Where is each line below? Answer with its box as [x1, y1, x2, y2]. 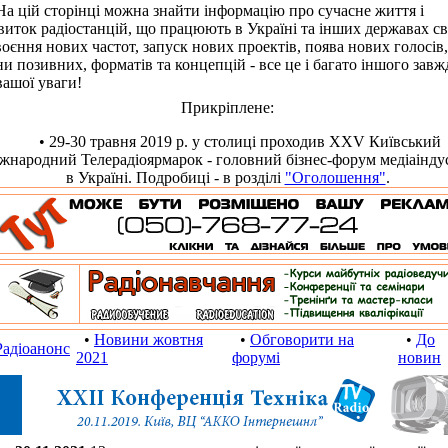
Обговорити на [250, 331, 354, 348]
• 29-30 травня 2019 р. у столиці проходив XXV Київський [14, 133, 441, 150]
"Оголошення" [284, 169, 386, 186]
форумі [232, 349, 280, 366]
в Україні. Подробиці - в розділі [65, 169, 285, 186]
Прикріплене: [181, 99, 274, 116]
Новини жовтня [94, 331, 203, 348]
